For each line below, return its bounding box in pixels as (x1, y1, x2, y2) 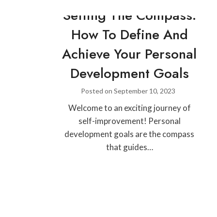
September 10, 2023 (114, 87, 176, 95)
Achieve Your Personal (62, 44, 197, 64)
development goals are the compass (64, 129, 195, 139)
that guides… (106, 142, 153, 152)
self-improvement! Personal (78, 116, 181, 126)
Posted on (81, 87, 114, 95)
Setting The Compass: (62, 5, 196, 25)
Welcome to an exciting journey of (68, 103, 191, 113)
